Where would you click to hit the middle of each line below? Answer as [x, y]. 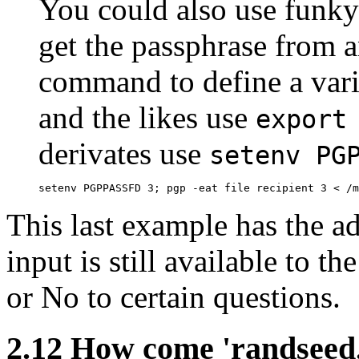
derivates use [124, 153]
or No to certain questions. [173, 296]
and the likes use [147, 117]
